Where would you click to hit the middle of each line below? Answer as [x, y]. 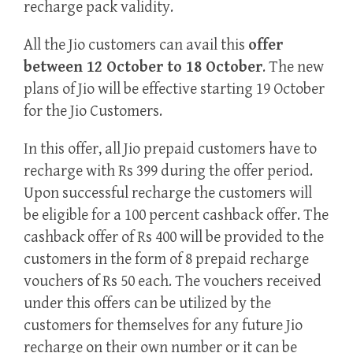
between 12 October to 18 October [143, 68]
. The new [293, 68]
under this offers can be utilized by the [147, 304]
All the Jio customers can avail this [136, 46]
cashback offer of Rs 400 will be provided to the [174, 238]
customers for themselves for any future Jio [163, 326]
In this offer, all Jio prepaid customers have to [170, 150]
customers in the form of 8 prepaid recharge [166, 260]
